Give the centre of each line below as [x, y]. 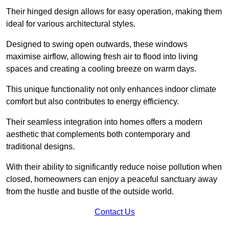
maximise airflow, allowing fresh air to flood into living [102, 57]
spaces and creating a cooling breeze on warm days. [102, 69]
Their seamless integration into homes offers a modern [104, 122]
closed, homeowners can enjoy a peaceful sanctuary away [112, 179]
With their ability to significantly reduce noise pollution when [114, 167]
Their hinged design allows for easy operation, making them [114, 12]
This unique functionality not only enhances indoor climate [111, 89]
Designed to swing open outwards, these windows [97, 44]
